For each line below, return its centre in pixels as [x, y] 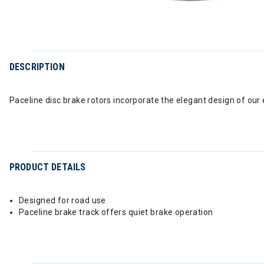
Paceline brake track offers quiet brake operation [116, 212]
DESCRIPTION [37, 67]
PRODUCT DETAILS [48, 167]
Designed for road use [62, 200]
